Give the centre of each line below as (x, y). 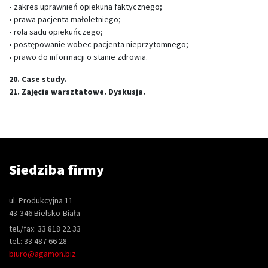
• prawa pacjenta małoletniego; (65, 19)
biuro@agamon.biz (42, 254)
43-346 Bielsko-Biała (45, 213)
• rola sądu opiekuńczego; (56, 32)
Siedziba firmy (57, 170)
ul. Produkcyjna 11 (41, 200)
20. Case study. (38, 79)
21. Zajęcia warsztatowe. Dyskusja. (77, 92)
